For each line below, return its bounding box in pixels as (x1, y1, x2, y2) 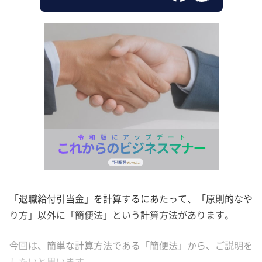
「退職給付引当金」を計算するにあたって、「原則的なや (9, 191, 253, 205)
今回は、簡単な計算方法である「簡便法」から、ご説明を (9, 237, 253, 252)
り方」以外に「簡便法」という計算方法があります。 (9, 207, 234, 222)
